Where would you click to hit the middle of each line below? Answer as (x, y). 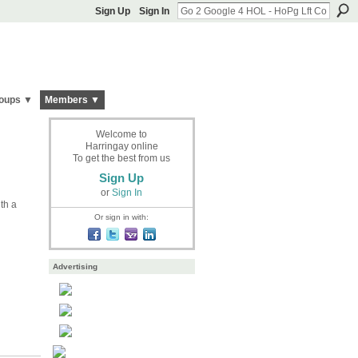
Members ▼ (72, 100)
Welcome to (121, 134)
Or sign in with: (121, 217)
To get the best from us (121, 158)
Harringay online (121, 146)
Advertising (75, 267)
